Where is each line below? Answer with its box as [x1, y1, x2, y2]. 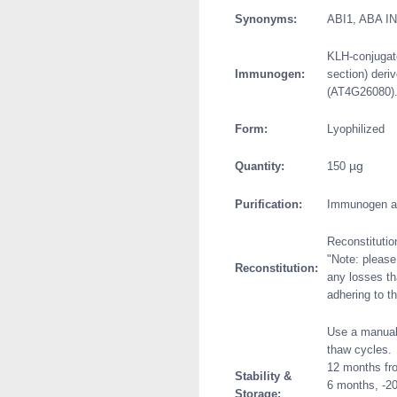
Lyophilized [327, 121, 385, 136]
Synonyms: [228, 12, 297, 26]
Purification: [228, 197, 302, 211]
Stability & [235, 369, 306, 383]
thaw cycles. [327, 342, 392, 356]
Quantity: [228, 159, 284, 173]
